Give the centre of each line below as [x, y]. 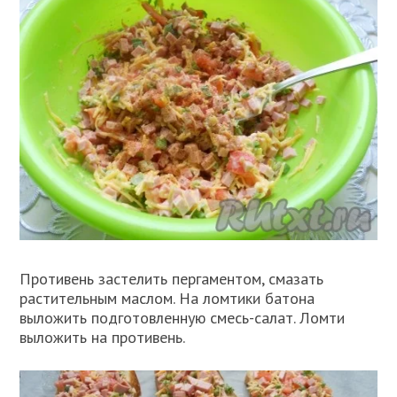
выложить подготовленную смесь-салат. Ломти [183, 317]
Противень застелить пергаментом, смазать [172, 278]
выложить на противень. [103, 337]
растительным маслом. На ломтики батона [167, 298]
